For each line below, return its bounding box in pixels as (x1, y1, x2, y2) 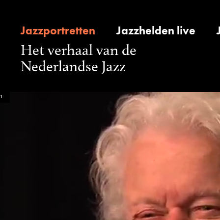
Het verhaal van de (21, 41, 137, 59)
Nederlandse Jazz (21, 57, 126, 75)
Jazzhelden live (116, 23, 195, 38)
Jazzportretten (21, 23, 95, 38)
